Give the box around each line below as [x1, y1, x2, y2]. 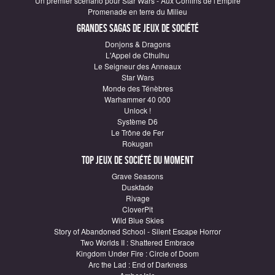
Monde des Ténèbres [102, 82, 173, 93]
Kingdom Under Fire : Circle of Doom [76, 247, 199, 258]
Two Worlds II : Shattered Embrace [80, 236, 195, 247]
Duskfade [122, 181, 153, 192]
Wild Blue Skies [111, 214, 164, 225]
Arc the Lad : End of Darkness [88, 258, 187, 269]
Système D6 [117, 115, 158, 126]
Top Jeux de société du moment [82, 153, 193, 167]
